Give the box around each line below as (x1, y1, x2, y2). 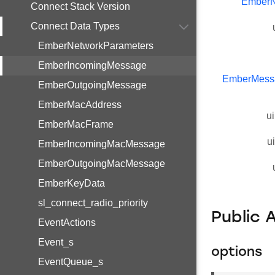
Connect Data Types (31, 21, 120, 31)
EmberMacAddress (38, 99, 122, 110)
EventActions (38, 217, 96, 228)
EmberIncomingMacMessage (38, 139, 165, 149)
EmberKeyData (38, 178, 105, 188)
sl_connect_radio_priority (38, 198, 148, 208)
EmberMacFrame (38, 119, 114, 130)
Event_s (38, 237, 74, 247)
